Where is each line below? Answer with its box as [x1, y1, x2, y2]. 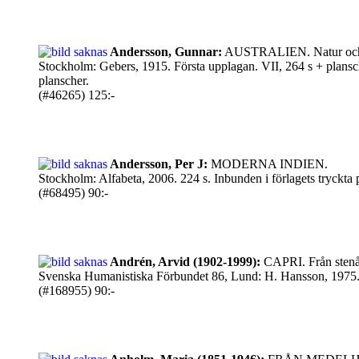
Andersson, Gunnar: [110, 45, 222, 58]
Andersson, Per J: [110, 157, 208, 171]
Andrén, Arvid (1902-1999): [110, 255, 260, 268]
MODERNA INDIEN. [208, 157, 328, 171]
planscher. [38, 74, 89, 87]
